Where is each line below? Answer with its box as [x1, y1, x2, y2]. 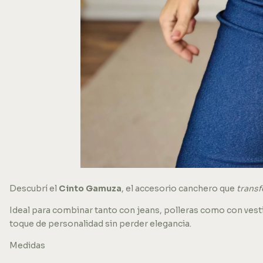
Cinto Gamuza [59, 183, 122, 194]
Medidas [9, 240, 45, 251]
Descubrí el [9, 183, 59, 194]
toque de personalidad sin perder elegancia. [9, 218, 191, 229]
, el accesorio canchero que [122, 183, 237, 194]
